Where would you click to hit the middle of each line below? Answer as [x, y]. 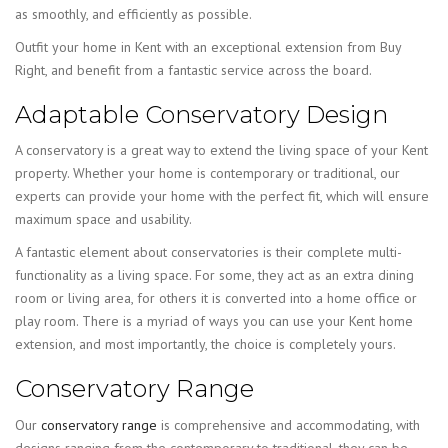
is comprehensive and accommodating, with [288, 424]
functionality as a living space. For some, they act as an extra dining [214, 275]
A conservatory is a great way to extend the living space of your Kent [221, 150]
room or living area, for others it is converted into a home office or [216, 298]
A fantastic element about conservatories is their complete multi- [208, 252]
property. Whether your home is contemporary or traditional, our [207, 173]
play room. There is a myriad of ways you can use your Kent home [214, 321]
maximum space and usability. [103, 219]
